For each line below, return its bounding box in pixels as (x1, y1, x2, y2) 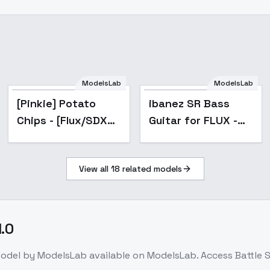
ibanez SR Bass (148, 96, 230, 110)
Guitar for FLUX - (148, 113, 237, 127)
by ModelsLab (20, 249, 87, 262)
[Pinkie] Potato (17, 96, 96, 110)
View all (78, 163, 111, 174)
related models (119, 163, 182, 174)
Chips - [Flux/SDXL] (17, 113, 118, 127)
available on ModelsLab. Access (89, 249, 235, 262)
